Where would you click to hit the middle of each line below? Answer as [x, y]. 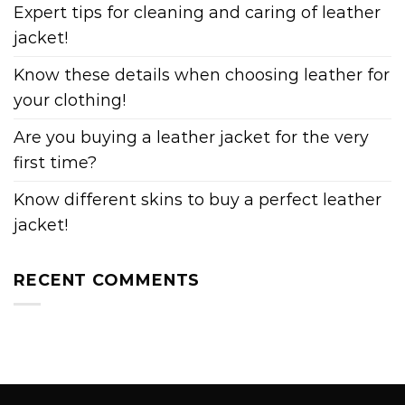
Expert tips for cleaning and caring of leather [197, 13]
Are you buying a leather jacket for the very [191, 137]
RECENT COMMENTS [107, 279]
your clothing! [70, 100]
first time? [55, 163]
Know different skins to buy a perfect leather [198, 200]
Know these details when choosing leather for [202, 75]
